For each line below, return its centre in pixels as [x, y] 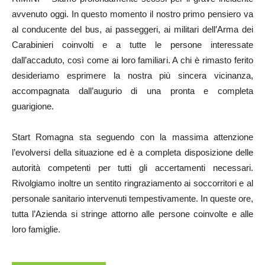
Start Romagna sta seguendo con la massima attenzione [132, 137]
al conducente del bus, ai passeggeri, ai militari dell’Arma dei [132, 30]
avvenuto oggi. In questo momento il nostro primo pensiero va [132, 14]
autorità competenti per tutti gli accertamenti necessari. [132, 168]
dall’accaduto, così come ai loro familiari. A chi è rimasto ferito [132, 60]
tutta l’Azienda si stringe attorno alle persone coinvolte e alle [132, 214]
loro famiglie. [36, 230]
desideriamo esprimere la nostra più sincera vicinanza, [132, 76]
